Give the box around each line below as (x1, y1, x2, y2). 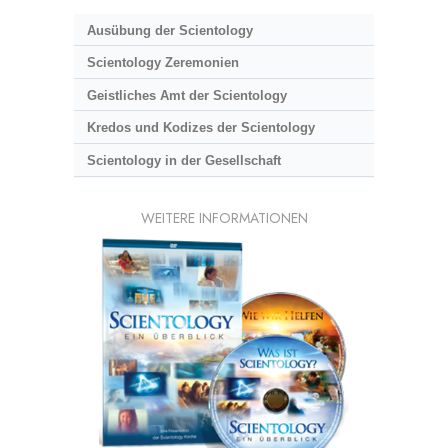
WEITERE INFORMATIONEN (140, 207, 308, 228)
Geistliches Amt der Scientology (86, 87, 287, 103)
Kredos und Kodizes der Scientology (86, 120, 315, 136)
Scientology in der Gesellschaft (86, 152, 281, 168)
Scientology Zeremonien (86, 55, 239, 71)
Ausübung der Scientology (86, 22, 253, 38)
